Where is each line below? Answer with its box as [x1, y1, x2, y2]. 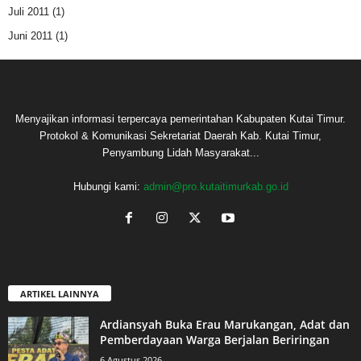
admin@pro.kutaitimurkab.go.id [143, 180, 288, 193]
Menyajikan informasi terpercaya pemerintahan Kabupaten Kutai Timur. [15, 113, 346, 126]
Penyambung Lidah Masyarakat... [102, 147, 259, 160]
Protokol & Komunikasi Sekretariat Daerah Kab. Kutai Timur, [39, 130, 322, 143]
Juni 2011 [8, 30, 52, 43]
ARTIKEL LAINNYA [20, 288, 99, 301]
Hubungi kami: [73, 180, 143, 193]
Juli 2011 [8, 6, 49, 19]
